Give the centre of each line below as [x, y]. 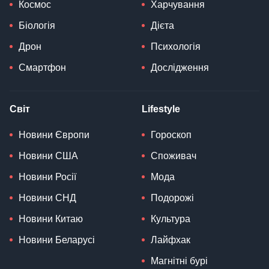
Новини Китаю [51, 219]
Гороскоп [171, 135]
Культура [171, 219]
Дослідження [180, 68]
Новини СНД [47, 198]
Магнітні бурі [179, 261]
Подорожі [172, 198]
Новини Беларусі [57, 240]
